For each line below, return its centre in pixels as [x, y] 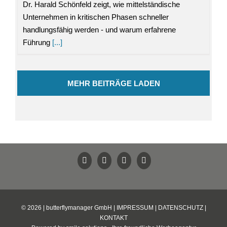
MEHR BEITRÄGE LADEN [113, 84]
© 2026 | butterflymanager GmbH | [69, 208]
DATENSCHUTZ [180, 208]
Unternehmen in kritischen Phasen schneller [96, 17]
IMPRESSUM [135, 208]
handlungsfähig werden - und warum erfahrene [99, 30]
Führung [36, 43]
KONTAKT [113, 218]
